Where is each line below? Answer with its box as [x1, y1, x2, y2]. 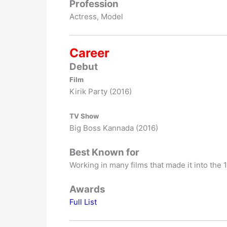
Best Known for [69, 146, 139, 158]
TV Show [69, 111, 99, 120]
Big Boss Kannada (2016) [69, 123, 158, 133]
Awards [69, 183, 105, 195]
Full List [69, 197, 99, 207]
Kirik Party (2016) [69, 86, 132, 96]
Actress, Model [69, 12, 123, 21]
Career [69, 45, 109, 60]
